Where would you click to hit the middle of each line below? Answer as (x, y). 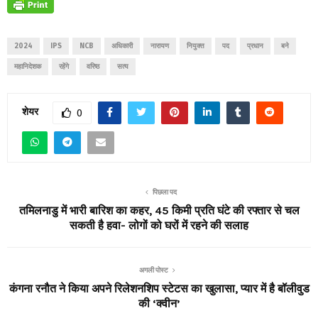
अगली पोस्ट (153, 270)
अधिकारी (122, 46)
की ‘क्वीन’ (159, 303)
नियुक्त (196, 46)
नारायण (160, 46)
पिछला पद (165, 192)
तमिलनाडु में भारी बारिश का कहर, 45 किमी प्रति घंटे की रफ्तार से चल (159, 210)
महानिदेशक (28, 66)
